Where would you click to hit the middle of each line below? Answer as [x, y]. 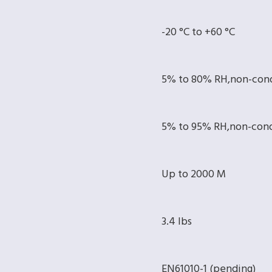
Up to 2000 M [194, 175]
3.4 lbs [177, 222]
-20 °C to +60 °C [198, 33]
